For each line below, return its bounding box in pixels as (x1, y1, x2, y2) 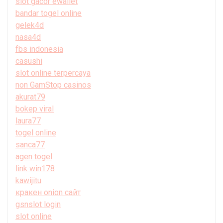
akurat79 (15, 92, 45, 102)
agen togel (15, 151, 52, 161)
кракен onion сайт (15, 187, 81, 197)
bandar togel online (15, 8, 82, 18)
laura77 (15, 115, 41, 125)
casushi (15, 56, 42, 66)
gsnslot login (15, 199, 61, 209)
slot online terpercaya (15, 68, 91, 78)
